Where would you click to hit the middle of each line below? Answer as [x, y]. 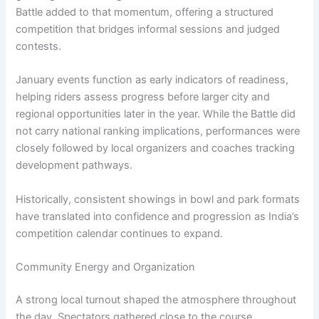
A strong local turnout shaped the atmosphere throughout [156, 299]
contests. [39, 47]
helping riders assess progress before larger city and [143, 97]
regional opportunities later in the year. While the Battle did [156, 114]
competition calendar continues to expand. [120, 233]
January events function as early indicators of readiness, [152, 80]
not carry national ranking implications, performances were [158, 131]
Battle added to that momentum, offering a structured [145, 12]
